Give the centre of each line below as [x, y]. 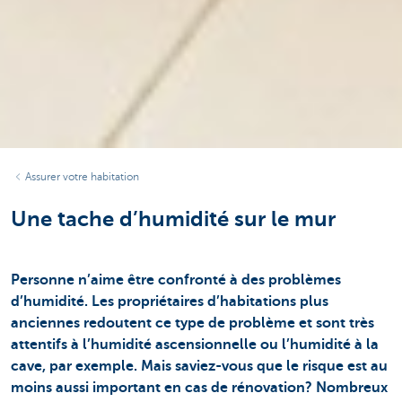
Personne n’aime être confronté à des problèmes [176, 280]
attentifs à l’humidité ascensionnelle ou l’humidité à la [195, 345]
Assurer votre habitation [82, 176]
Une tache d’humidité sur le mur [173, 218]
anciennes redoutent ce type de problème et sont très [192, 323]
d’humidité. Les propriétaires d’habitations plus [170, 302]
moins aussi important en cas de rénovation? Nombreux [199, 388]
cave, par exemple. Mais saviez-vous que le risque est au [199, 367]
